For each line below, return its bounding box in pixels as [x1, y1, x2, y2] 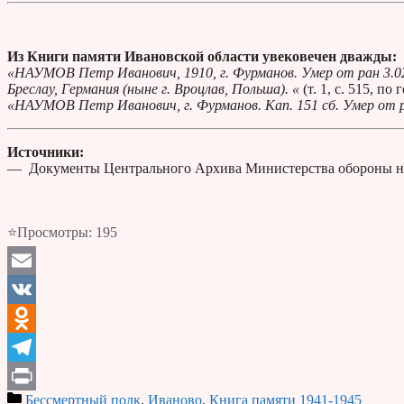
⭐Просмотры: [7, 225, 92, 241]
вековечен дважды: [270, 49, 397, 65]
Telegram [7, 368, 60, 384]
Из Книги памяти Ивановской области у [7, 49, 270, 65]
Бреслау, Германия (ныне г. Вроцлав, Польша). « [7, 81, 299, 97]
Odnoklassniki [7, 339, 89, 355]
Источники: [7, 144, 84, 161]
